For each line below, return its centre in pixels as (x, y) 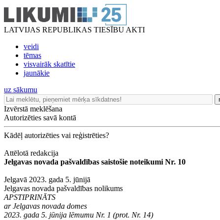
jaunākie (37, 73)
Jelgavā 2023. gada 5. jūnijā (47, 179)
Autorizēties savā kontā (40, 118)
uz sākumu (21, 90)
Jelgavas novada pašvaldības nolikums (63, 188)
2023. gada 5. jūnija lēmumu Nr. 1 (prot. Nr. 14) (79, 215)
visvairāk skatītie (49, 64)
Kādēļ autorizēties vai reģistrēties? (56, 135)
